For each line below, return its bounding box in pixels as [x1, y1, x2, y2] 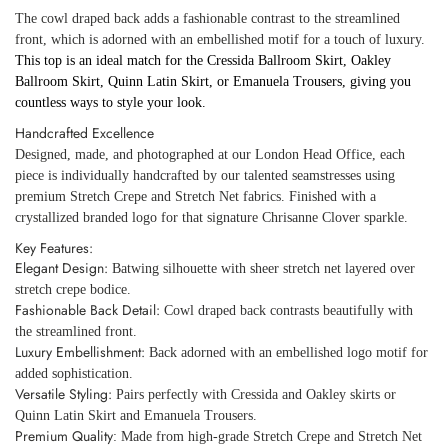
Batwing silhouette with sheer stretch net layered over [108, 261, 415, 276]
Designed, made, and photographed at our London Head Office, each [15, 147, 405, 162]
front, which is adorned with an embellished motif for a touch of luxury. [15, 32, 425, 47]
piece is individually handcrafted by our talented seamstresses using [15, 168, 395, 183]
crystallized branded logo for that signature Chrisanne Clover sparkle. [15, 210, 408, 225]
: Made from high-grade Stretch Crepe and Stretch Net [113, 429, 422, 444]
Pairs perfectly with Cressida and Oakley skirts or [112, 387, 396, 402]
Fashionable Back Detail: [15, 300, 160, 320]
